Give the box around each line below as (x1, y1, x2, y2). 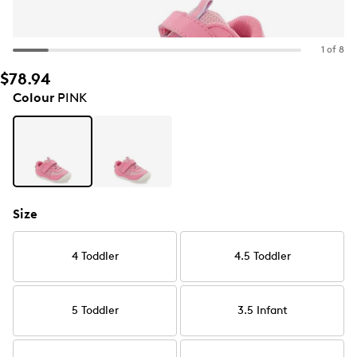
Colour (13, 90, 54, 105)
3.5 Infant (237, 304, 288, 317)
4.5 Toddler (233, 249, 291, 263)
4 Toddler (71, 249, 119, 263)
